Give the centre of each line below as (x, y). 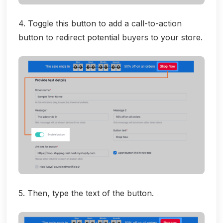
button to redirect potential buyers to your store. (111, 38)
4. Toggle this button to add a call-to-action (100, 24)
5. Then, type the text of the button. (86, 193)
